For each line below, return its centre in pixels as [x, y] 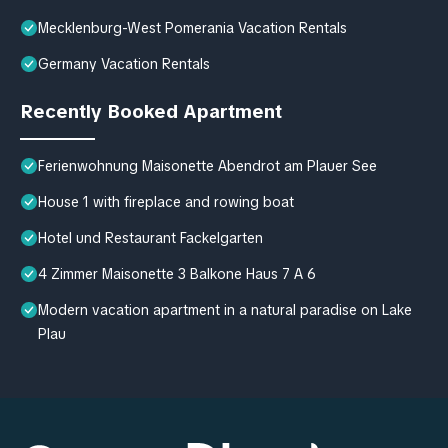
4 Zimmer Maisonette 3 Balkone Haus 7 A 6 [177, 273]
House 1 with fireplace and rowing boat [166, 201]
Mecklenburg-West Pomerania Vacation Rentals [192, 27]
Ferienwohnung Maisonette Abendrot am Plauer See [207, 165]
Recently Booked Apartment [151, 111]
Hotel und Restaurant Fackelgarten [150, 237]
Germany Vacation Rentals [124, 63]
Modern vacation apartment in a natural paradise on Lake [225, 309]
